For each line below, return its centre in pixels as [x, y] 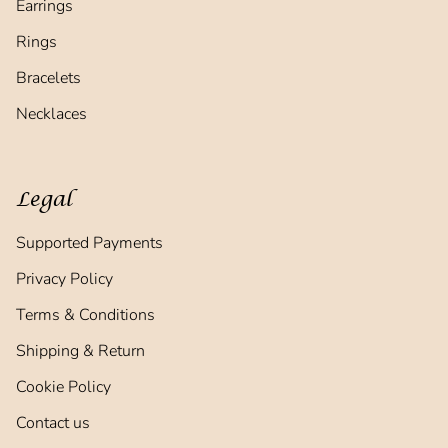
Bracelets [48, 78]
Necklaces [51, 114]
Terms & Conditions [85, 315]
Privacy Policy [64, 279]
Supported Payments [89, 243]
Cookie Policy [63, 387]
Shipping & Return [80, 351]
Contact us [53, 423]
